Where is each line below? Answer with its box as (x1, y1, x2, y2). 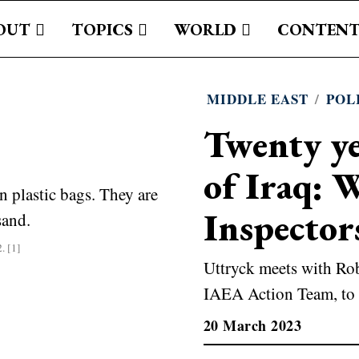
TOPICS (71, 19, 133, 40)
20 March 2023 (203, 315, 302, 337)
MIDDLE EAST (206, 89, 309, 109)
